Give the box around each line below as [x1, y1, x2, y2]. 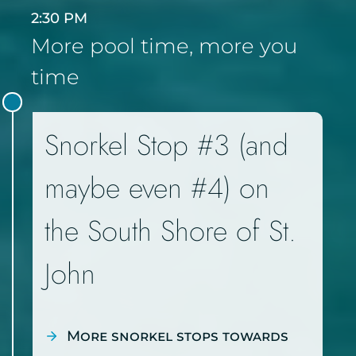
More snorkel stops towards [67, 327, 288, 346]
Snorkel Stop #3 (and [44, 124, 288, 167]
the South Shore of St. [44, 210, 296, 253]
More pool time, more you [31, 33, 297, 60]
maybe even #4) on [44, 167, 269, 210]
